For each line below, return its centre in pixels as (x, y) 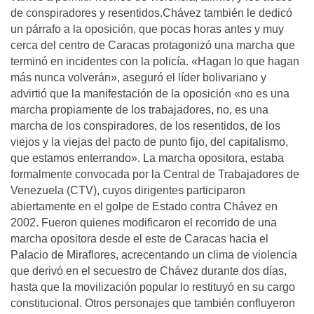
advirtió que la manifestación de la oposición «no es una (150, 94)
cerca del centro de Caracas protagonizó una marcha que (153, 45)
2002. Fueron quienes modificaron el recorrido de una (144, 223)
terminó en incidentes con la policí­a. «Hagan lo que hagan (155, 61)
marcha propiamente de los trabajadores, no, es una (139, 110)
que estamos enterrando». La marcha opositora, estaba (147, 158)
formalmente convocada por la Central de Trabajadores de (155, 174)
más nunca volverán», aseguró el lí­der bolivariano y (138, 77)
